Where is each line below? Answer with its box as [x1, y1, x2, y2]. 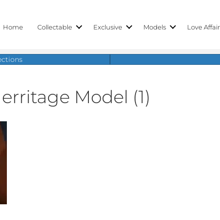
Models [143, 23, 166, 31]
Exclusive [93, 23, 123, 31]
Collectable [37, 23, 73, 31]
